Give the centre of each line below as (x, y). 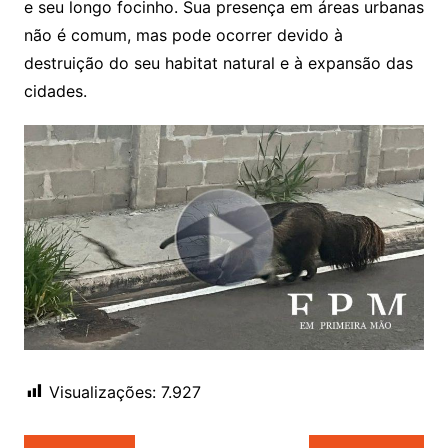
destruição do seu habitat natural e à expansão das (218, 62)
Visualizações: (102, 391)
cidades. (55, 90)
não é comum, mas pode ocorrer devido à (183, 34)
